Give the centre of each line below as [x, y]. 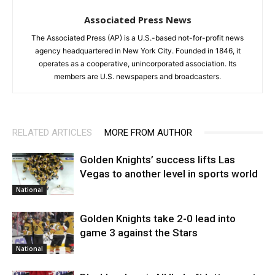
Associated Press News [137, 19]
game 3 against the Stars [139, 232]
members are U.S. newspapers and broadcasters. [137, 76]
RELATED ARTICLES [52, 132]
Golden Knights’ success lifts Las [157, 159]
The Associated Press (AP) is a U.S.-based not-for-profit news [137, 37]
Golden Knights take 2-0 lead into [158, 218]
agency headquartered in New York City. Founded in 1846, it [137, 50]
